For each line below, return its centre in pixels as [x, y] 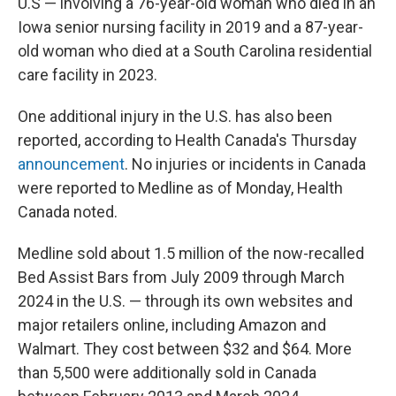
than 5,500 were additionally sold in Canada [167, 373]
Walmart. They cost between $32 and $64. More [185, 349]
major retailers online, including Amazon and [172, 325]
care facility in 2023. [88, 75]
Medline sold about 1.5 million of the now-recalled [191, 253]
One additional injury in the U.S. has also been [175, 116]
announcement [71, 164]
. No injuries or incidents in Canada [245, 164]
